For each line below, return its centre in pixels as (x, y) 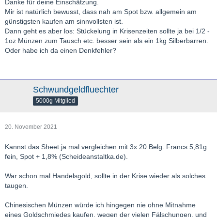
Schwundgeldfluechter (76, 90)
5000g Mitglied (55, 101)
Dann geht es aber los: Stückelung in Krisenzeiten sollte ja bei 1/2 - (107, 31)
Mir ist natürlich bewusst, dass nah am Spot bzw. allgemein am (101, 12)
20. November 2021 (31, 127)
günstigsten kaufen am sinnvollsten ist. (64, 22)
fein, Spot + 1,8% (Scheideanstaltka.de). (66, 157)
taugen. (16, 186)
